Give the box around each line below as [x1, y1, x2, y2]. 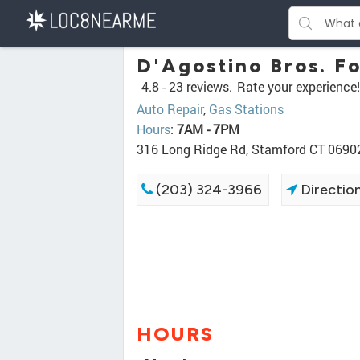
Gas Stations [209, 100, 284, 117]
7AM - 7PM [177, 121, 239, 137]
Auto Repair [137, 100, 203, 117]
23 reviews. [169, 78, 232, 95]
